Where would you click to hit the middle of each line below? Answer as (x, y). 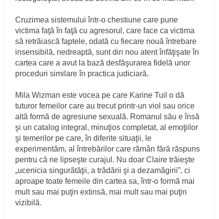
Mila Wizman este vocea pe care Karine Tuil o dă (100, 95)
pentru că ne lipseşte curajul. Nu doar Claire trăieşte (105, 159)
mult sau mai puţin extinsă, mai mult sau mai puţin (101, 192)
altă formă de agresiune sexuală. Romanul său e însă (108, 116)
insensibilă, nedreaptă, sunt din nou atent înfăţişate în (107, 52)
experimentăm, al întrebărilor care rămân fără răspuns (108, 149)
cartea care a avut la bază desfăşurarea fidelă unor (103, 63)
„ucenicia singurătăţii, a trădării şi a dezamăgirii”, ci (103, 170)
